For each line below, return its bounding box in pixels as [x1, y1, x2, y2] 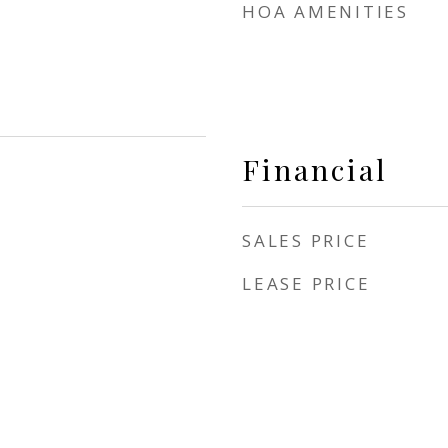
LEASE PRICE [242, 272, 371, 295]
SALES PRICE [242, 229, 370, 252]
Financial [242, 150, 388, 188]
